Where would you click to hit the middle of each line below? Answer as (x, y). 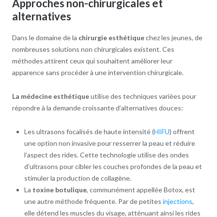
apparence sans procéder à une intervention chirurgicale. (98, 73)
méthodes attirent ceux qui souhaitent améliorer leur (92, 61)
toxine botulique (59, 190)
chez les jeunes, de (173, 38)
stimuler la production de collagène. (77, 178)
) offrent (182, 132)
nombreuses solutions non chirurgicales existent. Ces (93, 49)
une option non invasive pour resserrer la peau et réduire (109, 143)
